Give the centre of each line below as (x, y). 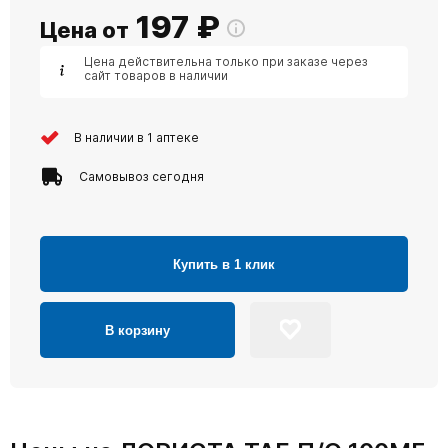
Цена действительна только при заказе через (226, 61)
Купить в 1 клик (224, 264)
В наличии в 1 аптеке (136, 137)
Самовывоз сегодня (141, 176)
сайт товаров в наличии (156, 75)
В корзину (137, 330)
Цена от (84, 30)
